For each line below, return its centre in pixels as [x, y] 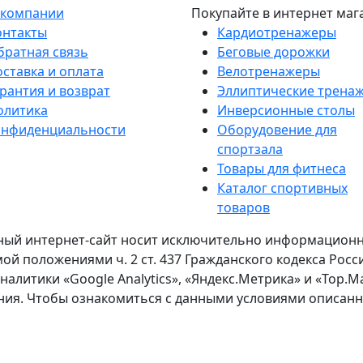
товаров [243, 207]
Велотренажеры [269, 71]
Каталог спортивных [282, 188]
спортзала [250, 149]
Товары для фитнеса [282, 168]
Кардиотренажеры [277, 32]
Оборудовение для [277, 129]
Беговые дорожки [273, 51]
